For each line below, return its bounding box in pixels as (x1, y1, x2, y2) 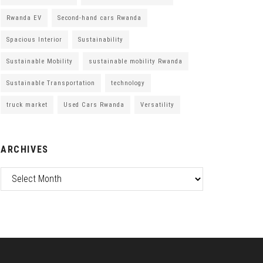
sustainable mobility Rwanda (89, 57, 183, 65)
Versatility (140, 100, 174, 109)
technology (111, 79, 145, 87)
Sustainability (78, 35, 123, 43)
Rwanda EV (6, 14, 42, 22)
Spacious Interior (6, 35, 62, 43)
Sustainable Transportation (6, 79, 95, 87)
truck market (6, 100, 48, 109)
